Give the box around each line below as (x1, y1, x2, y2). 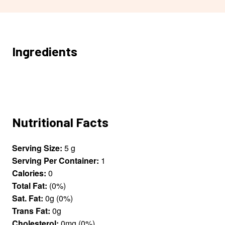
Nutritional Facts (12, 114, 108, 130)
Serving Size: (12, 142, 62, 154)
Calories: (12, 167, 46, 179)
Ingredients (12, 43, 77, 59)
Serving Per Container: (12, 155, 99, 167)
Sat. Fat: (12, 192, 43, 204)
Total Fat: (12, 180, 47, 192)
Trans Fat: (12, 205, 50, 217)
